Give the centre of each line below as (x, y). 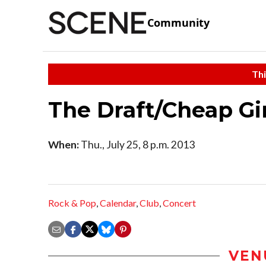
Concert (179, 203)
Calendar (118, 203)
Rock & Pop (72, 203)
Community (178, 23)
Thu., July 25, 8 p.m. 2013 (137, 144)
